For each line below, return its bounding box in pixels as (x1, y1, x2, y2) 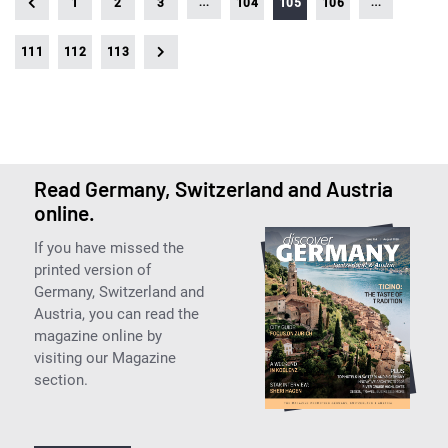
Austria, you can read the (33, 304, 199, 323)
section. (33, 370, 88, 389)
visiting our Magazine (33, 348, 176, 367)
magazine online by (33, 326, 162, 345)
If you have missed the (33, 238, 184, 257)
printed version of (33, 260, 151, 279)
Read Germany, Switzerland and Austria (33, 175, 393, 201)
